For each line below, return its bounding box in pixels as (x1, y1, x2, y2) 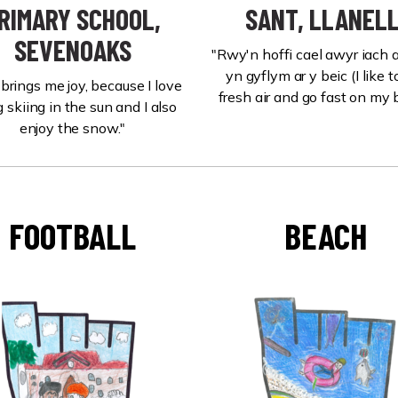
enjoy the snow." (19, 119, 126, 137)
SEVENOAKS (13, 33, 131, 67)
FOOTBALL (9, 214, 136, 257)
